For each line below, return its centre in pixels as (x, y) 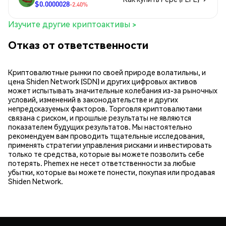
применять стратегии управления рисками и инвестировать (110, 145)
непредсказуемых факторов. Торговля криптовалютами (105, 108)
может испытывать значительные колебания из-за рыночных (113, 90)
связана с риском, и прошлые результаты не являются (100, 117)
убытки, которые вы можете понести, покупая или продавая (111, 172)
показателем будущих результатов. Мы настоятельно (100, 126)
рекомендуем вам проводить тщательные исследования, (106, 135)
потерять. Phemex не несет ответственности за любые (102, 163)
